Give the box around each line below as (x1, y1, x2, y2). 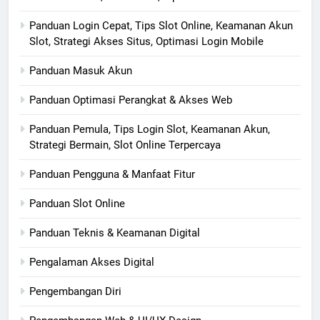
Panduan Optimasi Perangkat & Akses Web (29, 94, 232, 107)
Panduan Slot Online (29, 197, 125, 211)
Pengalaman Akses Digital (29, 256, 154, 269)
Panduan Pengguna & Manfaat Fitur (29, 168, 195, 181)
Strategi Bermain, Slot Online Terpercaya (29, 139, 221, 152)
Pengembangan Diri (29, 285, 121, 299)
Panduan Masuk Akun (29, 64, 132, 78)
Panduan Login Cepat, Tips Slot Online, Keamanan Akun (29, 19, 293, 33)
